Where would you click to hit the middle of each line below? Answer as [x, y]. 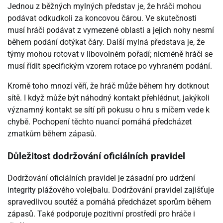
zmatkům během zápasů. [52, 133]
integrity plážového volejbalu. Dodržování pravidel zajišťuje [111, 190]
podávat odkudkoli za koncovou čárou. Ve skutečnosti [102, 18]
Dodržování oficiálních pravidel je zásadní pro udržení [101, 178]
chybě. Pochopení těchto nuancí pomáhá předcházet [100, 121]
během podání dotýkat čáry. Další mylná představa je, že [106, 42]
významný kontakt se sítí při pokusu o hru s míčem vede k [109, 110]
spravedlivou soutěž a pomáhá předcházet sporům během [109, 202]
